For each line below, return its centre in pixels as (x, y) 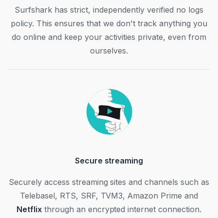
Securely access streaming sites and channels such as (109, 182)
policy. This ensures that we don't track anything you (109, 23)
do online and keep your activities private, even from (109, 37)
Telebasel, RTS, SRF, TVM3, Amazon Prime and (109, 196)
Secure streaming (109, 161)
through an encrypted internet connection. (122, 209)
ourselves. (109, 51)
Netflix (29, 209)
